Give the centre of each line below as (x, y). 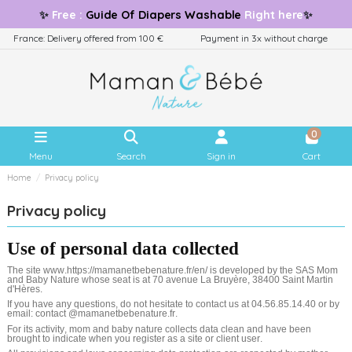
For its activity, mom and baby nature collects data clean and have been (159, 329)
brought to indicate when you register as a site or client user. (135, 338)
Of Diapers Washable (181, 15)
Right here (273, 15)
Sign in (221, 156)
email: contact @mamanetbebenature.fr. (92, 314)
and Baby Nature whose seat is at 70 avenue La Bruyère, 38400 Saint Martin (170, 279)
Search (131, 156)
